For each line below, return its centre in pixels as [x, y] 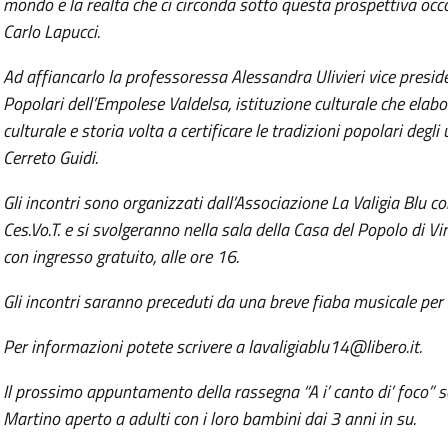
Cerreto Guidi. [50, 157]
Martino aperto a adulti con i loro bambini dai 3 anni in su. [209, 418]
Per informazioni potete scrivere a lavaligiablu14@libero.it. [212, 346]
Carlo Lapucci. [51, 31]
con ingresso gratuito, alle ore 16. [120, 256]
